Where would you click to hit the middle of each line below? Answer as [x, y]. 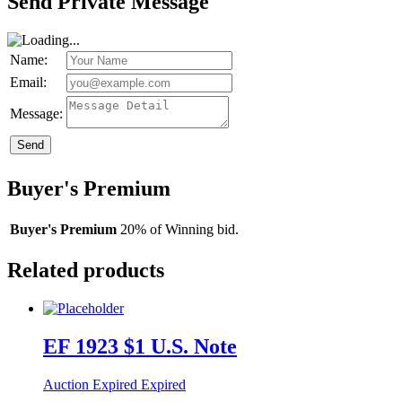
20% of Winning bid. [179, 230]
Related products [86, 270]
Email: [28, 83]
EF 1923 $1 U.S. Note [140, 346]
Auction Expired [90, 384]
